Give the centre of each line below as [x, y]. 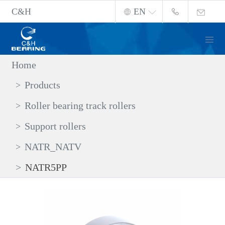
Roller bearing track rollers [80, 105]
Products [43, 85]
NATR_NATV [53, 146]
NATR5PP [46, 167]
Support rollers [55, 126]
